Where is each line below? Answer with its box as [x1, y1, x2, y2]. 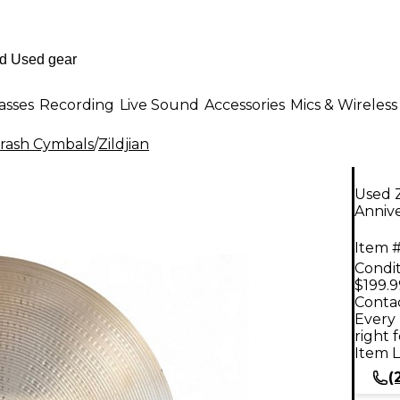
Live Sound [120, 96, 199, 113]
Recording [39, 96, 114, 113]
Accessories [204, 96, 285, 113]
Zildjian [98, 136, 149, 153]
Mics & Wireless [290, 96, 397, 113]
